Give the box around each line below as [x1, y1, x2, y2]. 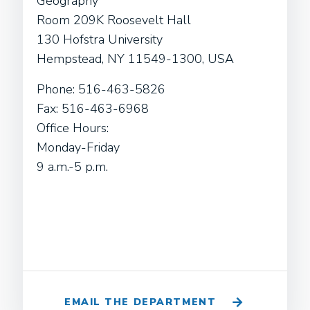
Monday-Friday [37, 139, 120, 156]
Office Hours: [37, 120, 109, 136]
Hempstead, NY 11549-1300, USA [37, 51, 234, 67]
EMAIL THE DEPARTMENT [64, 295, 217, 309]
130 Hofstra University [37, 31, 163, 48]
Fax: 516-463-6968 [37, 100, 149, 117]
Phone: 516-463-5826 [37, 81, 165, 98]
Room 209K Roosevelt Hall [37, 12, 191, 28]
